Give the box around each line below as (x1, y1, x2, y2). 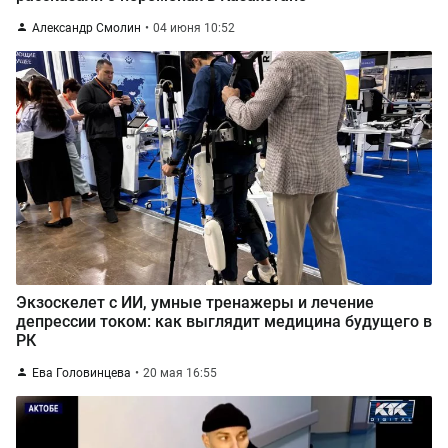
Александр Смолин (32, 21, 141, 35)
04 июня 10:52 (153, 21, 235, 35)
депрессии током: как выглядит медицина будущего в (16, 312, 432, 331)
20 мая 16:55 (143, 366, 217, 380)
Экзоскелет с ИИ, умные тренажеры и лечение (16, 293, 374, 312)
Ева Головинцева (32, 366, 131, 380)
